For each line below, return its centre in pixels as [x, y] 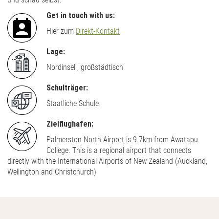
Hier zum [61, 31]
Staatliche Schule [73, 103]
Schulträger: [67, 88]
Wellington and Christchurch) [52, 172]
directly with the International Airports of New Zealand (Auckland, [107, 161]
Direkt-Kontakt [98, 31]
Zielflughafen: [70, 124]
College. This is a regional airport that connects [119, 150]
